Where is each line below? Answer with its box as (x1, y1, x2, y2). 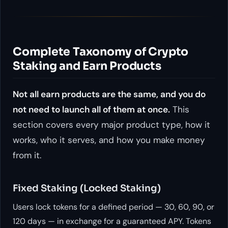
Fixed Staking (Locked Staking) (13, 182, 161, 194)
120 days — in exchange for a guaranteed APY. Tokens (13, 216, 211, 227)
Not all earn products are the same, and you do (13, 89, 206, 100)
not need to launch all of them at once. (13, 104, 170, 116)
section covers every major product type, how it (13, 119, 210, 131)
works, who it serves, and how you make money (13, 134, 205, 146)
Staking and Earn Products (13, 59, 161, 73)
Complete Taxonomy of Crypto (13, 44, 189, 59)
